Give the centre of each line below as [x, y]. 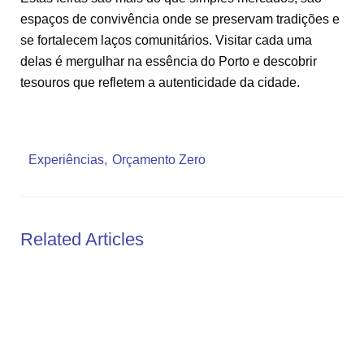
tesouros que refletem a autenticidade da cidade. [160, 83]
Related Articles [82, 239]
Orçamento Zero [159, 159]
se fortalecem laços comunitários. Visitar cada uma [166, 41]
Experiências [66, 159]
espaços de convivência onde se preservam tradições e [180, 19]
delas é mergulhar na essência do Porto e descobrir [169, 62]
